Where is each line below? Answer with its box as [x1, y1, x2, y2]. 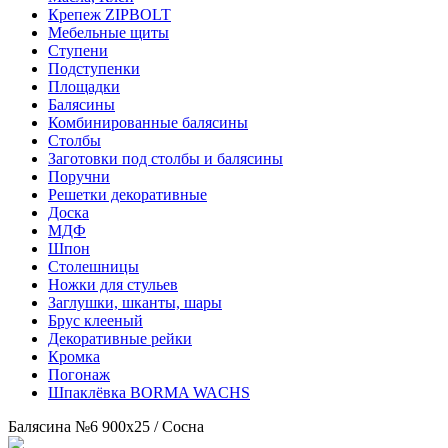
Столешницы [48, 257, 139, 275]
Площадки [48, 77, 120, 95]
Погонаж [48, 365, 110, 383]
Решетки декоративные [48, 185, 207, 203]
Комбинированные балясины [48, 113, 248, 131]
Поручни [48, 167, 110, 185]
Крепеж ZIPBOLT [48, 5, 171, 23]
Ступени [48, 41, 108, 59]
